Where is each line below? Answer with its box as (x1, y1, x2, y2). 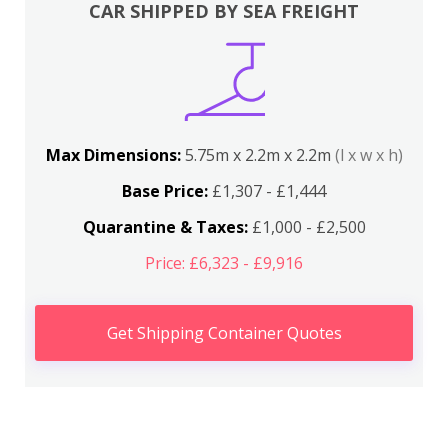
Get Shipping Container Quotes (106, 322, 342, 344)
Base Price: (122, 180, 208, 202)
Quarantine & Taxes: (82, 216, 248, 238)
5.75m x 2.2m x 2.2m (184, 144, 335, 166)
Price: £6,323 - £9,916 (145, 252, 303, 274)
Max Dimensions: (45, 144, 185, 166)
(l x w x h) (334, 144, 403, 166)
